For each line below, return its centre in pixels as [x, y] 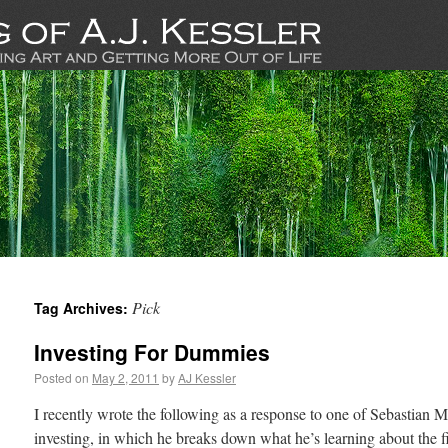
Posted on [61, 377]
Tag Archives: [83, 308]
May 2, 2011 [125, 377]
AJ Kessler [207, 377]
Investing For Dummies [152, 352]
